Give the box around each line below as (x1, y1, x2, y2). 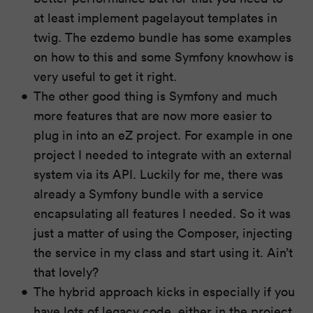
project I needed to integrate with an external (34, 145, 293, 163)
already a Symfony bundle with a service (34, 184, 264, 202)
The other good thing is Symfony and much (34, 87, 278, 104)
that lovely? (34, 263, 99, 280)
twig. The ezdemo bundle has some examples (34, 28, 292, 45)
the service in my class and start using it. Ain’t (34, 243, 293, 261)
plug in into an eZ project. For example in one (34, 126, 293, 143)
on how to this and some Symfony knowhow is (34, 48, 294, 65)
